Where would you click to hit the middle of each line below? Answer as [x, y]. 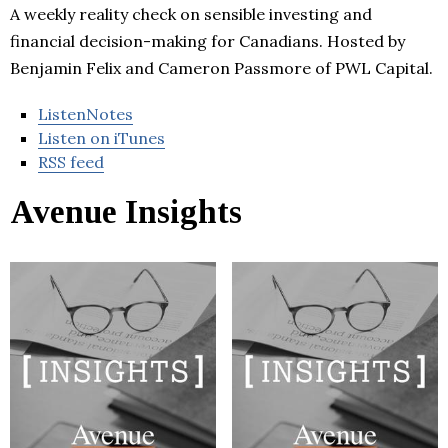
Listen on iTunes [101, 138]
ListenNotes [85, 114]
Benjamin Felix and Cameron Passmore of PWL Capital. [221, 68]
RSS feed [71, 162]
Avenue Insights [126, 212]
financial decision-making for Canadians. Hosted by [207, 41]
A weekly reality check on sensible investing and [191, 14]
